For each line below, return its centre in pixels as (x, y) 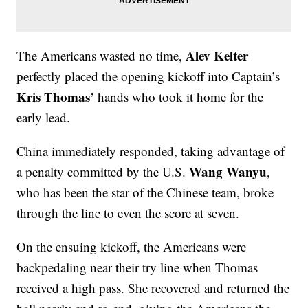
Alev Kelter (217, 56)
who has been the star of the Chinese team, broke (145, 192)
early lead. (44, 118)
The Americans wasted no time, (101, 56)
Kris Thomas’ (56, 97)
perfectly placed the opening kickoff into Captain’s (148, 76)
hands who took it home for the (179, 97)
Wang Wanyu (228, 172)
